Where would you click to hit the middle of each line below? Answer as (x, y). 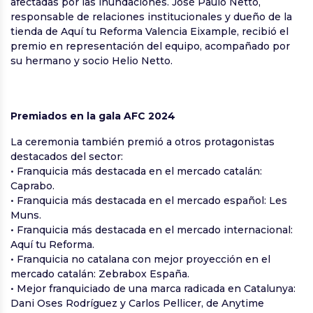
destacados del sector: (67, 156)
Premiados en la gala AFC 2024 (93, 116)
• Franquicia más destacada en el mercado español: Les (149, 200)
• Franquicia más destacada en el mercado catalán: (136, 171)
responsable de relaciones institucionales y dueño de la (151, 16)
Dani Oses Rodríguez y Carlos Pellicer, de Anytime (137, 303)
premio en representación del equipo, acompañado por (150, 46)
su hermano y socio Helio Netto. (92, 60)
